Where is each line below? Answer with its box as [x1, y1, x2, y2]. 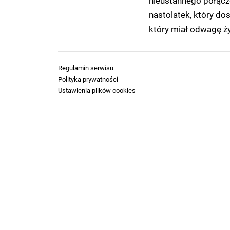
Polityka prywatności [58, 75, 118, 83]
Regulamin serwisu [58, 64, 113, 72]
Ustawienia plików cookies [58, 86, 136, 94]
